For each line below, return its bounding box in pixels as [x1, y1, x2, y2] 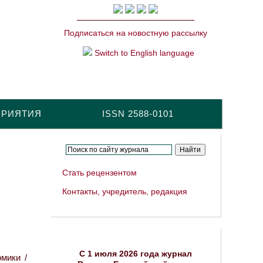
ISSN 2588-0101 [102, 109, 174, 119]
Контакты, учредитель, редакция [62, 187, 187, 196]
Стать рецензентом [62, 168, 137, 177]
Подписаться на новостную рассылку [64, 28, 207, 38]
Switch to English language [92, 48, 194, 58]
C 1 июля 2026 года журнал [79, 249, 192, 258]
